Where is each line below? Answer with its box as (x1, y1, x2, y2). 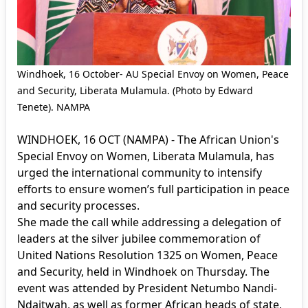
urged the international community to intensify (17, 164, 262, 180)
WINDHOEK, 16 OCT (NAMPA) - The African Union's (17, 131, 279, 147)
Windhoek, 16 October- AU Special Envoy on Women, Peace (17, 67, 289, 80)
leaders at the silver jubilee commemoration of (17, 230, 261, 246)
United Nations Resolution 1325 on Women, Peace (17, 247, 278, 263)
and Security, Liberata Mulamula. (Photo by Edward (17, 83, 253, 97)
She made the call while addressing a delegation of (17, 214, 281, 230)
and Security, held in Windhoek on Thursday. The (17, 263, 269, 279)
